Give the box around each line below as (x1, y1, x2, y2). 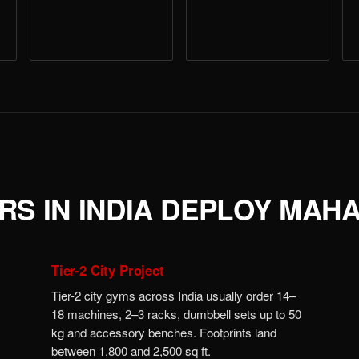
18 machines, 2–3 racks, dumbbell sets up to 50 (51, 305, 301, 323)
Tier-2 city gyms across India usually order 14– (51, 287, 296, 305)
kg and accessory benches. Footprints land (51, 324, 276, 341)
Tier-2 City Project (51, 260, 164, 280)
